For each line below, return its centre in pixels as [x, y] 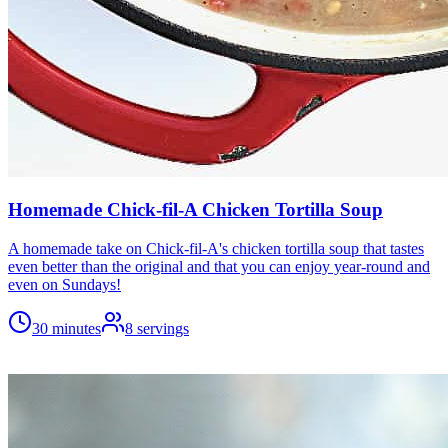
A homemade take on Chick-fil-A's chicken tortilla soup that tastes [216, 249]
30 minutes [66, 329]
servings [163, 329]
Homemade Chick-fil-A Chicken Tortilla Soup [195, 210]
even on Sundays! [64, 285]
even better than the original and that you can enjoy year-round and [219, 267]
